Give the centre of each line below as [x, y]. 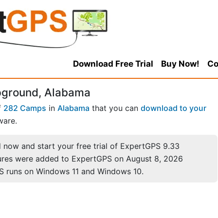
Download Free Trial [113, 64]
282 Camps [25, 108]
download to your [173, 108]
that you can [115, 108]
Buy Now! [180, 64]
